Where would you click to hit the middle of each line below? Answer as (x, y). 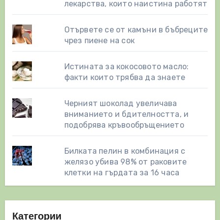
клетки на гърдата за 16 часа (122, 173)
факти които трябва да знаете (125, 78)
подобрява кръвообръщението (124, 125)
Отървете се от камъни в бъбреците (136, 30)
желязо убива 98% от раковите (125, 162)
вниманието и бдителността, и (126, 114)
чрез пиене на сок (99, 41)
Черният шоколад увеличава (121, 104)
